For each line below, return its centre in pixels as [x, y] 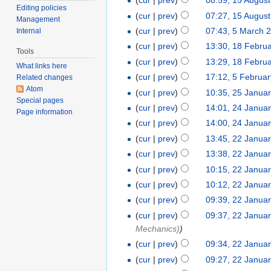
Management [38, 20]
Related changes [45, 78]
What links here [42, 66]
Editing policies [42, 8]
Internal [29, 31]
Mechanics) [158, 228]
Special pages [40, 101]
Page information [45, 112]
